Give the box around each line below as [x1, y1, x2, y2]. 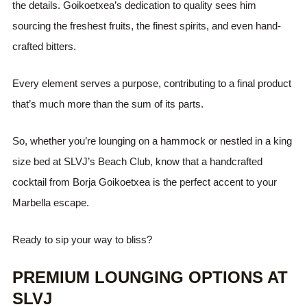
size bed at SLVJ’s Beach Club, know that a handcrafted [12, 155, 263, 167]
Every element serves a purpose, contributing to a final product [12, 77, 292, 89]
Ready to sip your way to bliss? [12, 233, 153, 245]
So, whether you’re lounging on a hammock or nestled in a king [12, 134, 293, 147]
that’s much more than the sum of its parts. [12, 97, 204, 110]
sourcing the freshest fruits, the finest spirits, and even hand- [12, 19, 282, 32]
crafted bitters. [12, 40, 77, 52]
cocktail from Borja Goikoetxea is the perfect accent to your [12, 175, 278, 188]
